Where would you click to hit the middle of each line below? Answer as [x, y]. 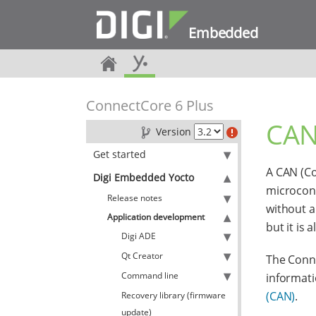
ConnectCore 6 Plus [150, 105]
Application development [156, 217]
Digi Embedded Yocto [144, 177]
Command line [150, 275]
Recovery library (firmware [174, 295]
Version [174, 132]
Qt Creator [142, 256]
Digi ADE [139, 236]
